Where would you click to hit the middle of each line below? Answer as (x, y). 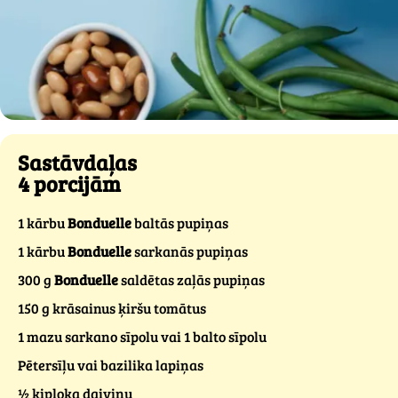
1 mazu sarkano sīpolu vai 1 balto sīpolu (142, 336)
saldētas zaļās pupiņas (191, 279)
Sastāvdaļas (77, 162)
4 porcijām (69, 183)
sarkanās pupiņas (190, 251)
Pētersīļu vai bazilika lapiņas (111, 365)
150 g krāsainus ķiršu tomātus (112, 308)
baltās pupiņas (180, 223)
